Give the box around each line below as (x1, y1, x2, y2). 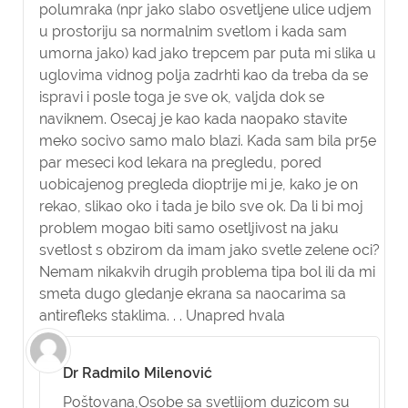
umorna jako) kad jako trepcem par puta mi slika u (39, 45, 376, 62)
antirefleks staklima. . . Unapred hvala (39, 307, 285, 324)
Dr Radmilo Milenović (63, 364, 212, 382)
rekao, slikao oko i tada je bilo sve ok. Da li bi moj (39, 198, 363, 215)
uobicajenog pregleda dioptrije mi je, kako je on (39, 176, 358, 193)
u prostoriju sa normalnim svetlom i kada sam (39, 23, 347, 40)
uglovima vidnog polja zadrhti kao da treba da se (39, 66, 368, 84)
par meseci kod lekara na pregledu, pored (39, 154, 321, 171)
